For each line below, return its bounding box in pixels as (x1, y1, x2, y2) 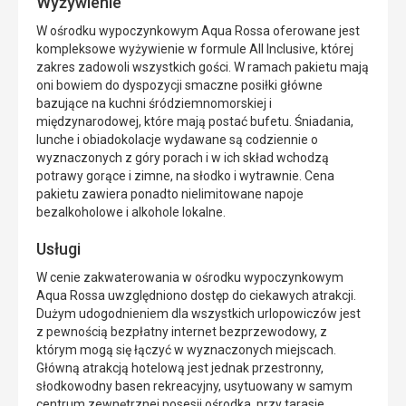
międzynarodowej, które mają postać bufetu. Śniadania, (36, 114, 353, 130)
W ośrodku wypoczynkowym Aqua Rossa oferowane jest (36, 24, 360, 39)
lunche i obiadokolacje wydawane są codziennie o (36, 132, 318, 148)
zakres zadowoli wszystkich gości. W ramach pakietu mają (36, 60, 369, 75)
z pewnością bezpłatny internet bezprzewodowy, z (36, 324, 327, 340)
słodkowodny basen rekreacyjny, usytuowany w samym (36, 379, 353, 394)
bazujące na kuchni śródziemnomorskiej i (36, 96, 272, 111)
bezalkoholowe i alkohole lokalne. (36, 205, 226, 220)
